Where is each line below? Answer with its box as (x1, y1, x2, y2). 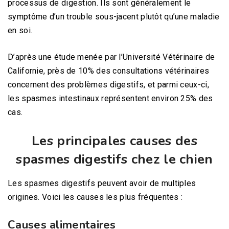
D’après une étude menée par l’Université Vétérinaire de (8, 52, 215, 62)
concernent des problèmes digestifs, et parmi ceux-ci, (8, 79, 209, 89)
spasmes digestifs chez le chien (16, 150, 213, 168)
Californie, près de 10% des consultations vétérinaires (8, 65, 210, 76)
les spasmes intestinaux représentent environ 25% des (8, 93, 213, 103)
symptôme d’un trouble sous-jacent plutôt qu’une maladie (8, 11, 220, 21)
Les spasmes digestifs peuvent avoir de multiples (8, 178, 196, 188)
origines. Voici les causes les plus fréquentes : (8, 192, 183, 202)
